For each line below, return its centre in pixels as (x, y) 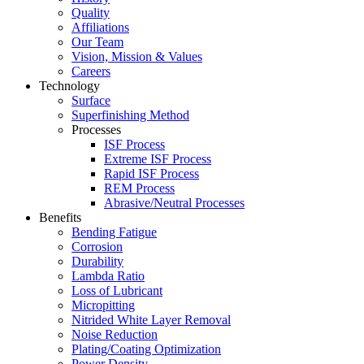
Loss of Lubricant (117, 290)
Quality (91, 13)
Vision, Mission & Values (137, 56)
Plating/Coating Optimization (146, 349)
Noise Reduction (115, 334)
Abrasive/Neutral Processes (174, 203)
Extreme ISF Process (158, 159)
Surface (91, 100)
